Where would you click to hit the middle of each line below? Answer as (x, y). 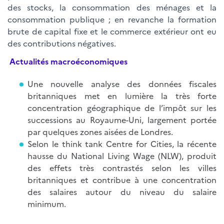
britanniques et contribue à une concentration (122, 179)
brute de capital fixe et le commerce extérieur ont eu (112, 31)
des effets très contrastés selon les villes (122, 167)
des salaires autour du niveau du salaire (122, 191)
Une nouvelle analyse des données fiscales (122, 83)
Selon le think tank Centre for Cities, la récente (122, 143)
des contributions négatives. (62, 43)
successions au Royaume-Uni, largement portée (122, 119)
